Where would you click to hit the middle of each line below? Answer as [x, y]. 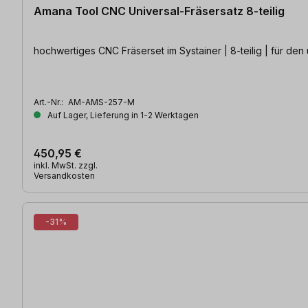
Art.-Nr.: [49, 102]
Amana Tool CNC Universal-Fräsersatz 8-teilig [159, 11]
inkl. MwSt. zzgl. [66, 166]
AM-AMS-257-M [101, 102]
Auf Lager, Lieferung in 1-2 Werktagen [122, 115]
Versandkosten [64, 176]
